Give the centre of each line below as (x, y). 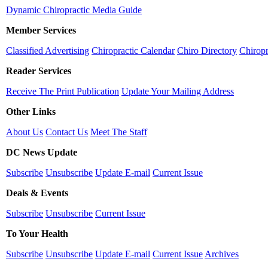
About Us (25, 132)
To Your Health (37, 234)
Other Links (31, 112)
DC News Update (42, 152)
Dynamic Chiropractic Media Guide (74, 10)
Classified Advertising (48, 51)
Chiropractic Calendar (133, 51)
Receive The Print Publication (63, 91)
